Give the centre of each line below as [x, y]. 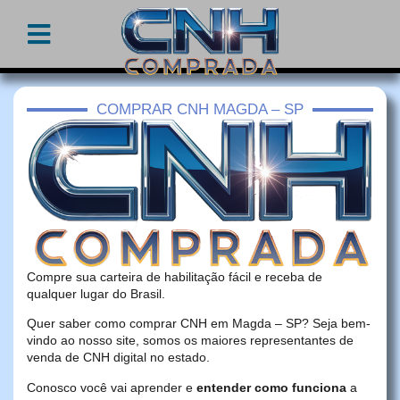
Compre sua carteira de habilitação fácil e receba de [175, 277]
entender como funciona [271, 387]
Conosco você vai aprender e [112, 387]
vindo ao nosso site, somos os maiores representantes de [190, 341]
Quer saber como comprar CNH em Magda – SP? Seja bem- [199, 324]
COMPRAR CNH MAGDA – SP [200, 110]
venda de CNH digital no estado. [118, 358]
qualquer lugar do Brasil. [96, 294]
